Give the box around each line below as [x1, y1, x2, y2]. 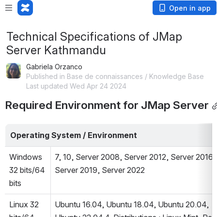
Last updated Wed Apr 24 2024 [26, 82, 126, 90]
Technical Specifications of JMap [6, 30, 182, 44]
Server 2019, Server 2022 [55, 165, 145, 175]
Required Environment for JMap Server [5, 98, 209, 112]
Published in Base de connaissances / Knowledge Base [26, 72, 204, 80]
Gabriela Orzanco [26, 62, 82, 71]
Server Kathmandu [6, 43, 106, 57]
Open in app [169, 4, 211, 12]
